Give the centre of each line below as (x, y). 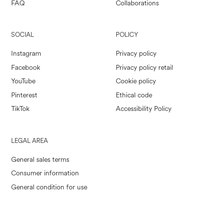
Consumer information (45, 173)
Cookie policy (136, 81)
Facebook (25, 67)
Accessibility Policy (144, 109)
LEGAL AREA (29, 141)
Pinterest (24, 95)
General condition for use (49, 187)
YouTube (23, 81)
